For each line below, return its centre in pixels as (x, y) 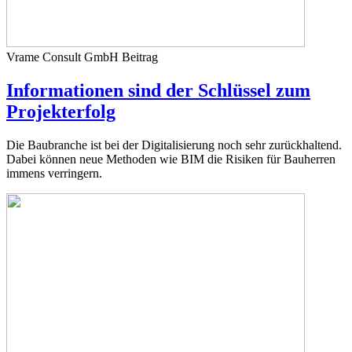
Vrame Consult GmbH (64, 57)
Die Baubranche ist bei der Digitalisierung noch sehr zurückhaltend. (174, 145)
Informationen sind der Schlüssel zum (158, 90)
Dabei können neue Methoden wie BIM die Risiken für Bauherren (171, 159)
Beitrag (140, 57)
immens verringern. (54, 173)
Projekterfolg (61, 111)
